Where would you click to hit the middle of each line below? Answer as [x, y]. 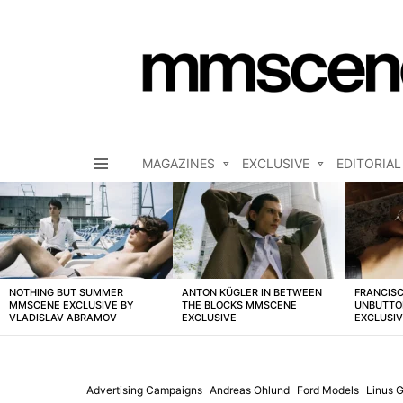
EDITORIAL [369, 164]
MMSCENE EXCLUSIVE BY [72, 305]
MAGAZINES [179, 164]
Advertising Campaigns [144, 390]
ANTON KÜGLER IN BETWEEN [252, 293]
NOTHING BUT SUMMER [66, 293]
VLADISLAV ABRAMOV [63, 318]
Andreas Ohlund [250, 390]
